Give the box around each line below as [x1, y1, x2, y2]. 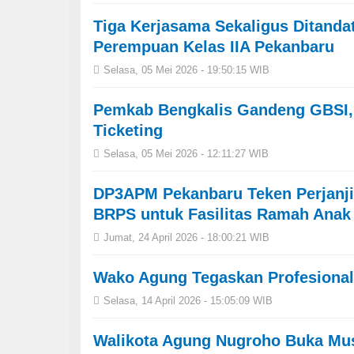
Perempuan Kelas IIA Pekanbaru [93, 38, 334, 55]
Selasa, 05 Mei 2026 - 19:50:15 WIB [104, 64, 269, 76]
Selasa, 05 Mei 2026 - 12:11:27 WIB [104, 148, 269, 160]
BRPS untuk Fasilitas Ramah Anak [93, 205, 351, 223]
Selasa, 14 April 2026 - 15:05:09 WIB [104, 295, 273, 307]
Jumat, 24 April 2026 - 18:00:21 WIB [104, 232, 269, 243]
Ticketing [93, 122, 163, 139]
